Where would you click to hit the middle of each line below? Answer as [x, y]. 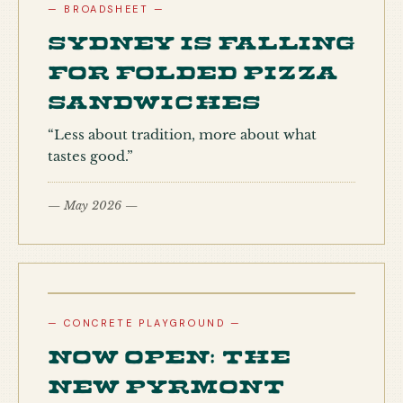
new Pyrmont [166, 382]
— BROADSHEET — [107, 9]
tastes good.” [90, 156]
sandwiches [154, 98]
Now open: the [169, 353]
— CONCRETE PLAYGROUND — [145, 323]
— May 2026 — [93, 206]
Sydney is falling [201, 39]
